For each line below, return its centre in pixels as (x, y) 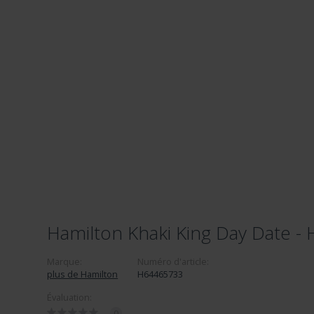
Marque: (65, 261)
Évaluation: (70, 297)
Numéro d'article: (173, 261)
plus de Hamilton (83, 274)
